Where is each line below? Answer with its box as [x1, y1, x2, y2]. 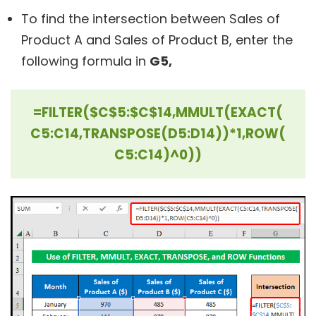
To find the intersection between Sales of [21, 10, 280, 28]
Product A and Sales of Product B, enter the [21, 31, 293, 49]
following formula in [21, 52, 150, 71]
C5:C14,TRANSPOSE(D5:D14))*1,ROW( [30, 124, 286, 144]
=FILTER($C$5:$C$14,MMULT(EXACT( [33, 103, 283, 123]
